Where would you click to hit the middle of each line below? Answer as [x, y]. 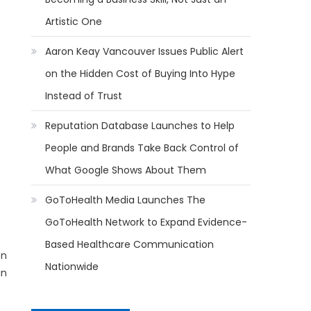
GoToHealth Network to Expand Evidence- [146, 222]
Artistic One [74, 21]
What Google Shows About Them [126, 170]
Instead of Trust [84, 95]
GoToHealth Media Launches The [126, 200]
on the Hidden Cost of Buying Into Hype [141, 73]
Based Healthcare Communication [130, 244]
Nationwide [72, 266]
